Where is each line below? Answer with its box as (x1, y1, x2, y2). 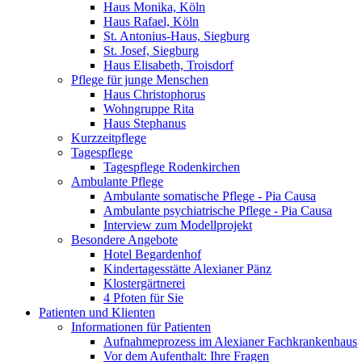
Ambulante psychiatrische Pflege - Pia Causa (103, 204, 332, 217)
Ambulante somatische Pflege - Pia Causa (103, 189, 316, 203)
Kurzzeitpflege (71, 131, 146, 145)
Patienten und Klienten (39, 305, 155, 319)
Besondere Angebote (71, 233, 178, 246)
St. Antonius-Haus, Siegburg (103, 29, 250, 43)
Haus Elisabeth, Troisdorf (103, 58, 234, 72)
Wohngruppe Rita (103, 102, 194, 116)
